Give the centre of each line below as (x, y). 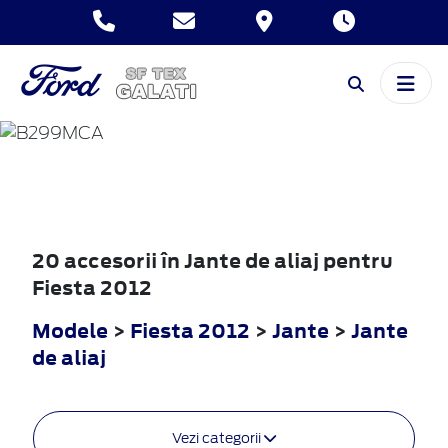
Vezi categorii (218, 437)
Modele (70, 330)
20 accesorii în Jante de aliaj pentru (212, 260)
